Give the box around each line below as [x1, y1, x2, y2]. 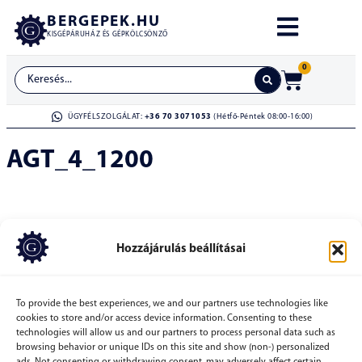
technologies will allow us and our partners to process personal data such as [16, 327, 335, 338]
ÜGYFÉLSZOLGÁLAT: [68, 112, 145, 121]
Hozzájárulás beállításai [116, 242, 246, 255]
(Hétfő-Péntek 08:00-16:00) [211, 112, 314, 121]
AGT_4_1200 [6, 148, 154, 175]
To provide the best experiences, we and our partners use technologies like [16, 298, 328, 309]
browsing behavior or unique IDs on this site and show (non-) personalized [16, 342, 330, 352]
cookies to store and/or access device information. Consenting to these [16, 313, 312, 323]
